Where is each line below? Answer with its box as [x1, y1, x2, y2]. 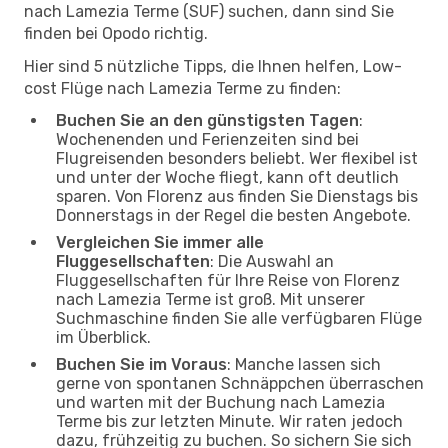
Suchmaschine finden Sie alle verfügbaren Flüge [56, 308, 422, 328]
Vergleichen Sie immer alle [56, 232, 264, 252]
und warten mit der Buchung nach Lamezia [56, 392, 385, 412]
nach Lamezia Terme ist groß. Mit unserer [56, 289, 365, 309]
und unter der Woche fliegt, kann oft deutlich [56, 167, 399, 187]
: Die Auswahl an [210, 251, 334, 271]
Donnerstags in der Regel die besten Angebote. [56, 205, 411, 225]
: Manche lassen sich [227, 354, 381, 374]
